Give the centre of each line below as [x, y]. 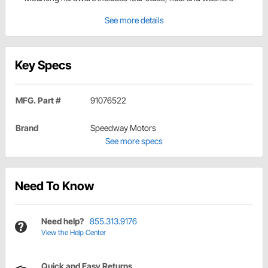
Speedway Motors [123, 128]
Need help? [63, 221]
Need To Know [54, 186]
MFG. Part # [38, 100]
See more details [134, 20]
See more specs [134, 141]
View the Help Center [74, 233]
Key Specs [43, 66]
